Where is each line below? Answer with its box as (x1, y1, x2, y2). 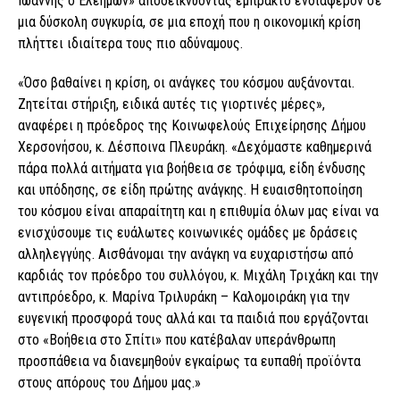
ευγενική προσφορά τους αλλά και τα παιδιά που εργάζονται (18, 309, 369, 327)
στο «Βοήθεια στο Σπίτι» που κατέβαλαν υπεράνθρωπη (18, 330, 336, 348)
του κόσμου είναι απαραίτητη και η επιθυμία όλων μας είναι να (18, 202, 379, 220)
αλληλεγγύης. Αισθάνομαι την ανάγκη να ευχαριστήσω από (18, 245, 354, 262)
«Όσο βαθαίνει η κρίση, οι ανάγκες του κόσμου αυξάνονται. (18, 73, 354, 91)
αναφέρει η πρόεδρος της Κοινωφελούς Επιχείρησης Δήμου (18, 116, 366, 134)
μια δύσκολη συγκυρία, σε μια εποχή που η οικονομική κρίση (18, 12, 361, 30)
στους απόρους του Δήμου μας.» (18, 373, 201, 391)
